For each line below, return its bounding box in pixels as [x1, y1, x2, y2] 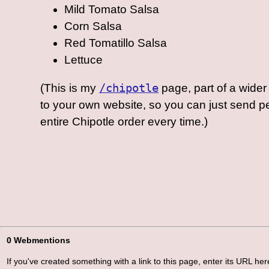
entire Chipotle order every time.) [40, 115, 208, 128]
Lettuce [64, 53, 103, 67]
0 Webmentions [6, 235, 70, 245]
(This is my [40, 81, 100, 94]
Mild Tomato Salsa [64, 3, 160, 16]
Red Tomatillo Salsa [64, 37, 168, 50]
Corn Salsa [64, 20, 122, 33]
